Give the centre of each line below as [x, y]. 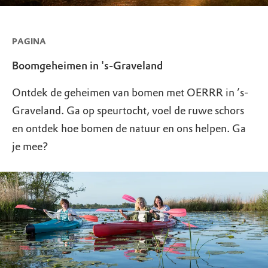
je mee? [30, 146]
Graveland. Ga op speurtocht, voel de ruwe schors [128, 110]
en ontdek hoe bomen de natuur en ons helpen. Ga [129, 128]
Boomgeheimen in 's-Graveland [87, 66]
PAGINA [29, 41]
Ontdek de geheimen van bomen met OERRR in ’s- [130, 92]
